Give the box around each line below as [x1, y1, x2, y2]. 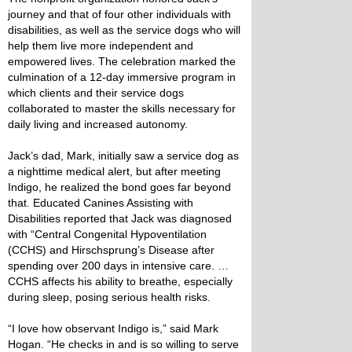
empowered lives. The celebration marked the [8, 54, 236, 68]
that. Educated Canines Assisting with [8, 196, 193, 209]
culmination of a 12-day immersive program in [8, 70, 236, 83]
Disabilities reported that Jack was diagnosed [8, 211, 232, 225]
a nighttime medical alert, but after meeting [8, 164, 221, 178]
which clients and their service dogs [8, 86, 184, 99]
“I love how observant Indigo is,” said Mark [8, 321, 218, 335]
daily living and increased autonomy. [8, 117, 188, 130]
